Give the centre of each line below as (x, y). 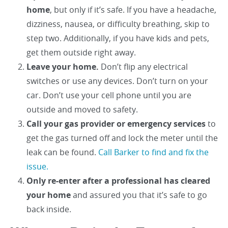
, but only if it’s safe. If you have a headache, (133, 10)
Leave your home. (63, 67)
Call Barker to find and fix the (153, 152)
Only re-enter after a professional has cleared (118, 181)
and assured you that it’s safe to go (139, 195)
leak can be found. (62, 152)
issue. (37, 166)
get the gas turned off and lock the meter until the (122, 138)
